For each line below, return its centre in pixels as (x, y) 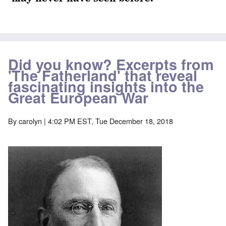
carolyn (30, 121)
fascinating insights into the (106, 87)
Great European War (78, 98)
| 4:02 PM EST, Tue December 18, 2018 (107, 121)
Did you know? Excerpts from (111, 65)
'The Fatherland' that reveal (103, 76)
